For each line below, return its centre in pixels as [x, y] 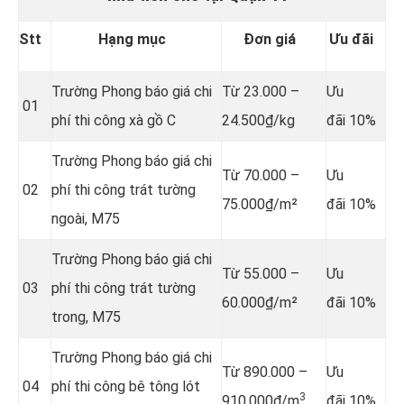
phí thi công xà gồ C [114, 120]
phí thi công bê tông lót [126, 386]
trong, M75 [86, 317]
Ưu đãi [351, 39]
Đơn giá [269, 39]
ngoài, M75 [86, 218]
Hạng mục [132, 39]
